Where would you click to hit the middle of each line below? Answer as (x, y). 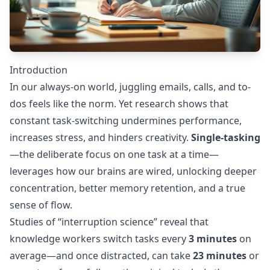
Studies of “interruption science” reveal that (109, 222)
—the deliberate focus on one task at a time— (114, 154)
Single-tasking (226, 137)
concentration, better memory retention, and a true (127, 188)
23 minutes (220, 256)
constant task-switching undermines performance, (126, 121)
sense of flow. (41, 205)
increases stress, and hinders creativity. (100, 137)
